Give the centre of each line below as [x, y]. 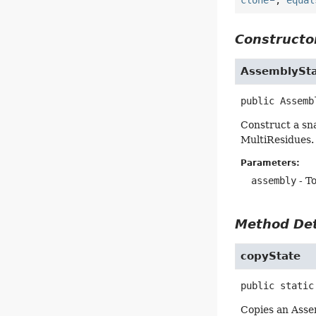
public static [278, 285]
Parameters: [271, 163]
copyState [271, 256]
